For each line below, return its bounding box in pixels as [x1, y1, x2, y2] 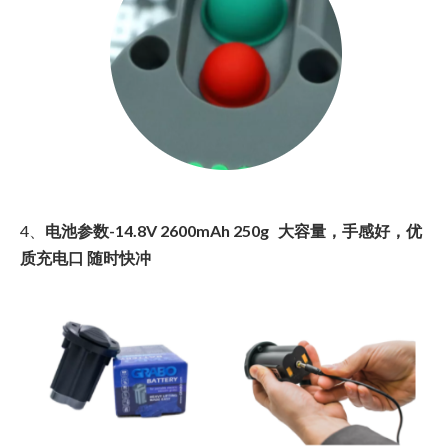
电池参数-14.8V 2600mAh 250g [45, 221, 275, 241]
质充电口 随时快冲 [20, 248, 151, 268]
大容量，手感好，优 [278, 221, 422, 241]
